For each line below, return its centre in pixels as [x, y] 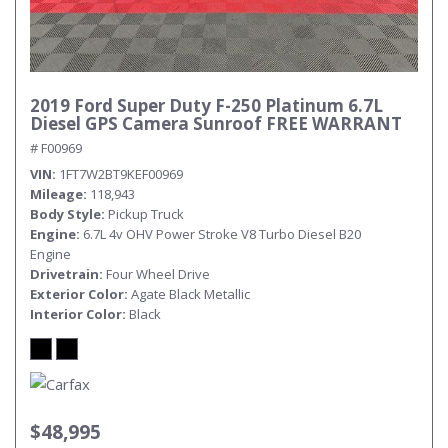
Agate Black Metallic [190, 294]
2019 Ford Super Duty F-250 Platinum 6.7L [206, 105]
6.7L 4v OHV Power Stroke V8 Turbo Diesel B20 [222, 234]
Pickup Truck [146, 214]
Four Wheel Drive [158, 274]
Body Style [65, 214]
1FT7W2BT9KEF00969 [121, 174]
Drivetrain [64, 274]
